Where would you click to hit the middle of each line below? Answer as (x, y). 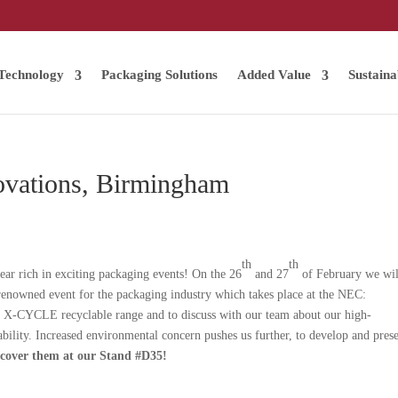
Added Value (274, 74)
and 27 (271, 274)
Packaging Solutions (159, 74)
